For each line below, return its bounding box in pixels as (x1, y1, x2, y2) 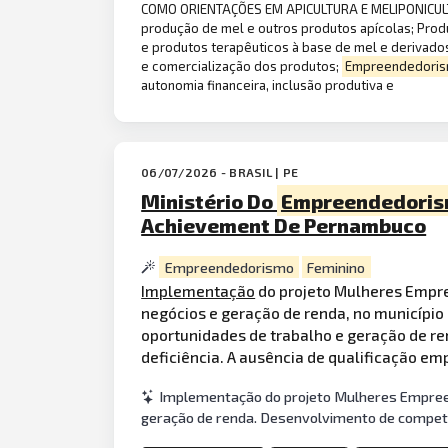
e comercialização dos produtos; (141, 58, 343, 75)
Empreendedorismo (164, 258, 294, 276)
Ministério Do (141, 188, 278, 213)
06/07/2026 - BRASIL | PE (141, 164, 299, 179)
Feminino (307, 258, 366, 276)
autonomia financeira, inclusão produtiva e (141, 77, 395, 94)
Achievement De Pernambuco (141, 212, 427, 237)
